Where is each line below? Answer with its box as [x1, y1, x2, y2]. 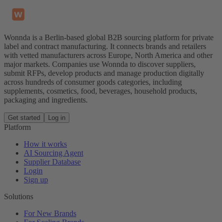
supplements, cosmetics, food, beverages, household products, [4, 87, 197, 96]
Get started [8, 114, 40, 122]
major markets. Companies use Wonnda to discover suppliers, [4, 60, 196, 69]
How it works [24, 140, 67, 149]
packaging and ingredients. [4, 96, 88, 105]
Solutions [4, 192, 33, 201]
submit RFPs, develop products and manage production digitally [4, 69, 204, 78]
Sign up [24, 175, 48, 184]
